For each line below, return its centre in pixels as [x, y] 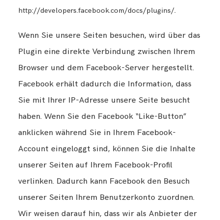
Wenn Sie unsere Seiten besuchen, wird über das [110, 35]
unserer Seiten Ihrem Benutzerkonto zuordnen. [107, 197]
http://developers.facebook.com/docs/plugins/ [96, 10]
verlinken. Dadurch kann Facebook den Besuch [104, 181]
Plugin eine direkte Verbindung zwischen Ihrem [107, 51]
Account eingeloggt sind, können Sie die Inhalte [107, 149]
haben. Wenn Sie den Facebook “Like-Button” [102, 116]
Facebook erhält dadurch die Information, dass [105, 84]
